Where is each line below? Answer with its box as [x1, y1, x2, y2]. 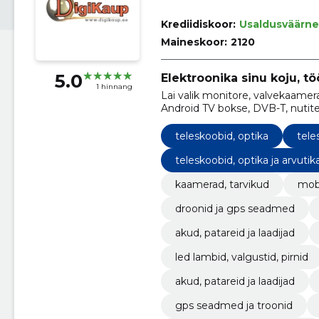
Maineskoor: [160, 36, 227, 48]
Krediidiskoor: [160, 18, 236, 31]
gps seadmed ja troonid [174, 298, 293, 312]
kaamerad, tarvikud [174, 177, 269, 191]
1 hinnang [95, 82, 132, 92]
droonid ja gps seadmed [174, 202, 295, 215]
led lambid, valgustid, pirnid [174, 250, 308, 263]
